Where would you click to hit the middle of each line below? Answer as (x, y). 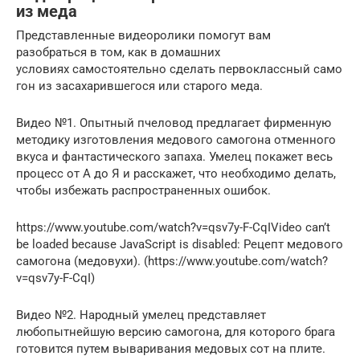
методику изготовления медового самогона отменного (176, 140)
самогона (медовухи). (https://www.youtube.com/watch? (172, 262)
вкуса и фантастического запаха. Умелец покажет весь (174, 157)
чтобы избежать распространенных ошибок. (143, 191)
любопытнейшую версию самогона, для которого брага (176, 332)
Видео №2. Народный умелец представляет (141, 315)
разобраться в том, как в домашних (118, 53)
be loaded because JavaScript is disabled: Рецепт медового (180, 245)
